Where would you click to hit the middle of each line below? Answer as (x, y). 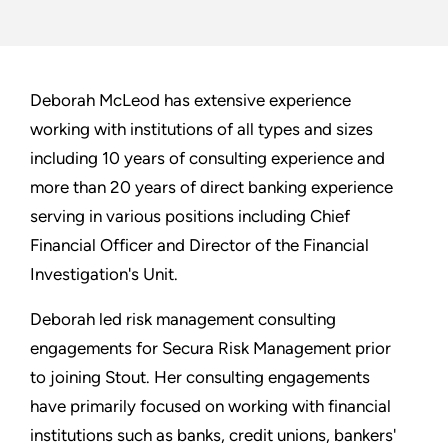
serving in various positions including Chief (190, 216)
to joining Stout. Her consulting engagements (200, 377)
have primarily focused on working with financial (210, 406)
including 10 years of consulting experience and (207, 158)
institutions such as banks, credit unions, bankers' (213, 435)
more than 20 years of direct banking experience (211, 187)
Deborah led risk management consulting (183, 319)
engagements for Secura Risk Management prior (210, 348)
